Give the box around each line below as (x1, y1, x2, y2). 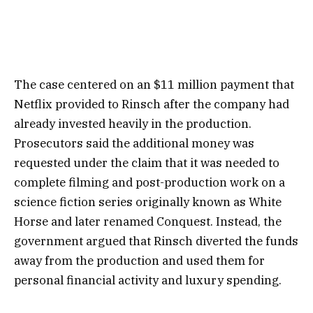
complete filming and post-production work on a (14, 175, 285, 191)
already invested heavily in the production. (14, 116, 252, 132)
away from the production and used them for (14, 253, 265, 269)
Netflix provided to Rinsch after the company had (14, 96, 289, 112)
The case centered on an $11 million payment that (14, 77, 294, 93)
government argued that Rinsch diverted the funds (14, 233, 298, 249)
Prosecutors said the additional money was (14, 136, 254, 152)
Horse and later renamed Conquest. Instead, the (14, 214, 282, 230)
